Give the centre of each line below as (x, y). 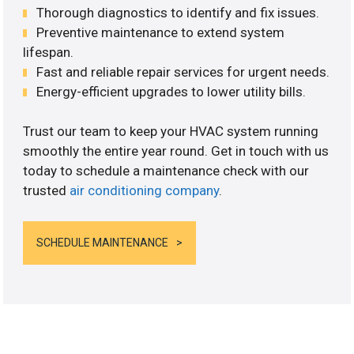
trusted (47, 191)
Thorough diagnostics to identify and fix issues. (178, 12)
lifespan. (49, 52)
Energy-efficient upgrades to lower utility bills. (171, 91)
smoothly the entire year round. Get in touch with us (176, 151)
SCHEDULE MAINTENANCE (103, 242)
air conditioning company (145, 191)
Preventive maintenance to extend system (161, 32)
